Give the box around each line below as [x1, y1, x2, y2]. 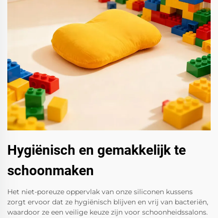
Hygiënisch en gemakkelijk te [7, 142, 186, 159]
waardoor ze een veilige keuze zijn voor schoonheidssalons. [7, 208, 208, 217]
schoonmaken [7, 163, 94, 179]
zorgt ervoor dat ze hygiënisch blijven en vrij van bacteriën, [7, 198, 208, 207]
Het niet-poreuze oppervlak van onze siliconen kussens [7, 187, 193, 197]
